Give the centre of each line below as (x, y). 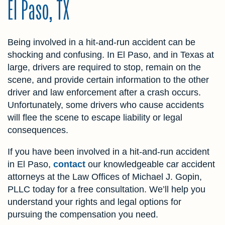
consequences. (38, 130)
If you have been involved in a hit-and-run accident (108, 151)
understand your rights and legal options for (94, 202)
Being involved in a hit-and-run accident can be (101, 42)
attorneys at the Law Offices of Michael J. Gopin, (105, 177)
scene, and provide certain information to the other (108, 80)
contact (69, 164)
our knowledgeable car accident (150, 164)
